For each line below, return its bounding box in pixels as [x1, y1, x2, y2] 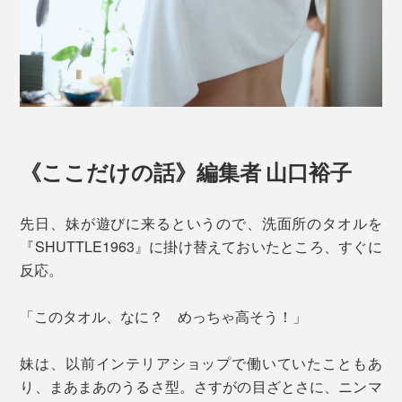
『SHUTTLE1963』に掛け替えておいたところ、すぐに [20, 236, 382, 258]
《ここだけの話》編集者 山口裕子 [20, 160, 353, 183]
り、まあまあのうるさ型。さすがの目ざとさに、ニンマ [20, 376, 382, 398]
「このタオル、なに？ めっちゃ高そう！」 [20, 306, 308, 328]
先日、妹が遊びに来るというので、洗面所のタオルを [20, 213, 382, 234]
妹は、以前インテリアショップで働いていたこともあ [20, 353, 382, 374]
